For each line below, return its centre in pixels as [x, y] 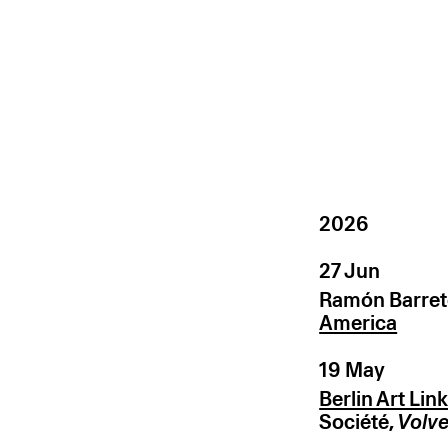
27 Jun [350, 271]
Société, [358, 421]
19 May [352, 369]
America [358, 323]
